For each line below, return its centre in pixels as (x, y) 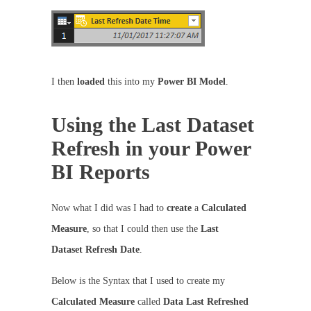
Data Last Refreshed (206, 302)
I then (64, 82)
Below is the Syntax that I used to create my (138, 281)
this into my (131, 82)
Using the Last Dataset (153, 125)
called (149, 302)
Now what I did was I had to (109, 208)
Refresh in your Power (151, 148)
